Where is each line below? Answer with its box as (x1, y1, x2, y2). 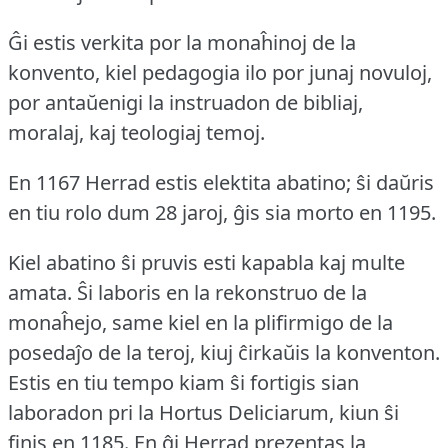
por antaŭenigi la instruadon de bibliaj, (8, 89, 363, 117)
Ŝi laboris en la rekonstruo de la (77, 279, 367, 307)
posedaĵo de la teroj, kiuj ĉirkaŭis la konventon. (8, 339, 440, 367)
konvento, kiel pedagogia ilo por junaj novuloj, (8, 59, 432, 87)
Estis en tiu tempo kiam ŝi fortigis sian (8, 369, 359, 397)
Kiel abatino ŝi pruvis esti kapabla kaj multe (8, 249, 405, 277)
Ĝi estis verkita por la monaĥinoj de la (8, 29, 356, 57)
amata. (8, 279, 72, 307)
